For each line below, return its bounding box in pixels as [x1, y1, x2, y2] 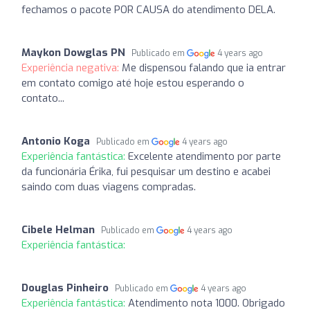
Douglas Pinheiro [21, 280, 109, 295]
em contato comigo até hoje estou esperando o [21, 75, 244, 90]
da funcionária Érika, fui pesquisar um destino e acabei [21, 164, 271, 179]
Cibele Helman [21, 222, 95, 237]
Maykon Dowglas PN [21, 45, 125, 60]
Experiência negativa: [21, 60, 122, 75]
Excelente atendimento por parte [128, 149, 281, 163]
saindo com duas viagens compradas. [21, 179, 196, 194]
